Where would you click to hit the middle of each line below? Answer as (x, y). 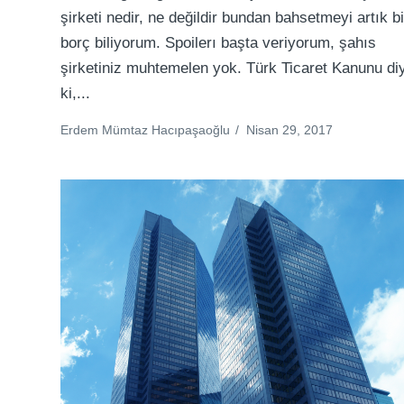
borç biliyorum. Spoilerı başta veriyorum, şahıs (219, 43)
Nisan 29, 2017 (290, 130)
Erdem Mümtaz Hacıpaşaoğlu (146, 130)
